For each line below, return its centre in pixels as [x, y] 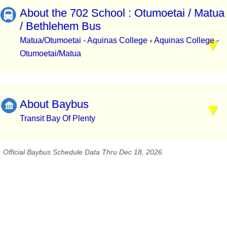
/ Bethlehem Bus [60, 26]
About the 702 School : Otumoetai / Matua [122, 13]
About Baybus [54, 104]
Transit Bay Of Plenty [58, 118]
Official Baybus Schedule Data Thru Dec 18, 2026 [83, 152]
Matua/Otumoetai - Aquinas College [85, 41]
